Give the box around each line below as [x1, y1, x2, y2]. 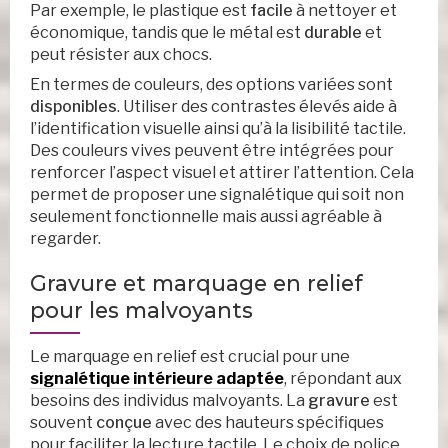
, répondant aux [284, 369, 402, 389]
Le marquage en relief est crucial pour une [30, 347, 350, 367]
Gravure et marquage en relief [30, 270, 363, 297]
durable [304, 23, 362, 43]
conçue [96, 413, 152, 433]
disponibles [30, 97, 117, 117]
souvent [30, 413, 96, 433]
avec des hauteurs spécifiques [152, 413, 384, 433]
